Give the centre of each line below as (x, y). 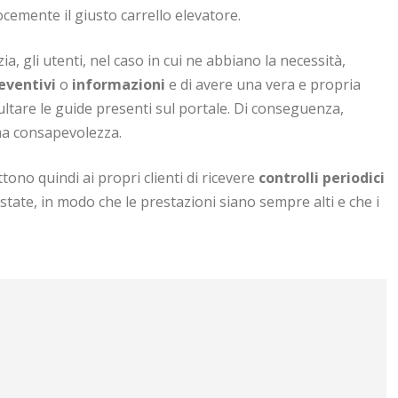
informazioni (120, 84)
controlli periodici (322, 177)
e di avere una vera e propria (265, 84)
